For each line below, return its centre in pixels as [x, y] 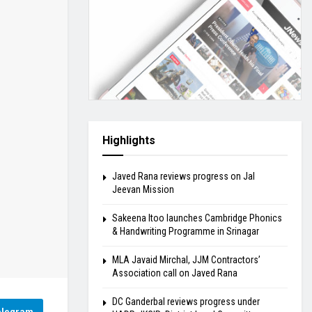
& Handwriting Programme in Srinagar [186, 231]
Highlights [129, 140]
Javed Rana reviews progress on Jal [184, 176]
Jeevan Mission [143, 189]
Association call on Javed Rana [175, 273]
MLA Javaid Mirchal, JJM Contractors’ [186, 260]
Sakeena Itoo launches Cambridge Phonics [197, 218]
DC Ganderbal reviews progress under [186, 302]
